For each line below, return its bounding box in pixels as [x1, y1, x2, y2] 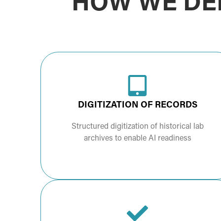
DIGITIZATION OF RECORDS [77, 101, 197, 110]
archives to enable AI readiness [83, 135, 191, 143]
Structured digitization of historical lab [71, 123, 204, 131]
